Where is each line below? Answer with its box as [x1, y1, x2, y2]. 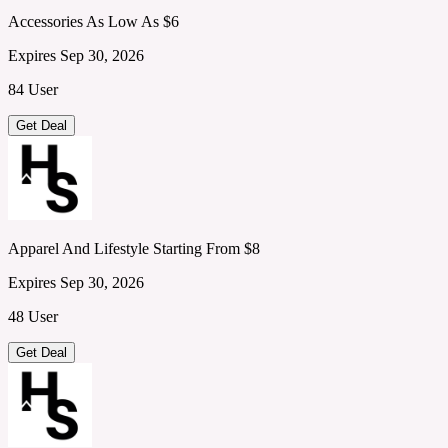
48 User [8, 307, 58, 325]
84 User [8, 80, 58, 98]
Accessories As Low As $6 [8, 12, 179, 30]
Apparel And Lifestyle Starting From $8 [8, 239, 260, 257]
